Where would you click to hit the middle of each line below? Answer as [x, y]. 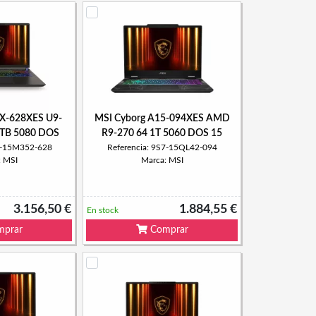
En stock [103, 210]
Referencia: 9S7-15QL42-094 [162, 147]
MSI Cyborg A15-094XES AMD [162, 119]
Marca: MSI [162, 160]
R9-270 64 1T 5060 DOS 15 [162, 133]
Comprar [168, 230]
